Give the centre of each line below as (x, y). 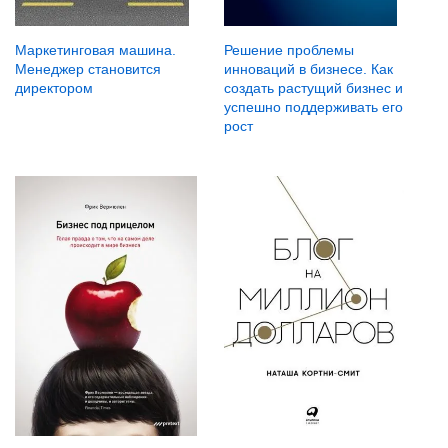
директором (54, 88)
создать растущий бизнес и (313, 88)
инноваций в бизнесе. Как (308, 69)
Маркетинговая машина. (95, 50)
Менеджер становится (88, 69)
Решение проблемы (288, 50)
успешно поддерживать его (313, 107)
